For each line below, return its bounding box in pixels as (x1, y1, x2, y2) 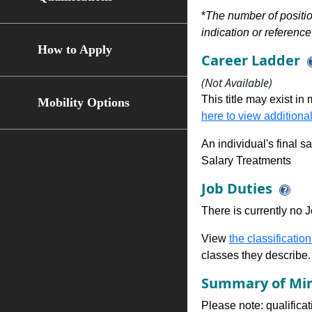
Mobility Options (37, 95, 130, 109)
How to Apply (37, 42, 112, 56)
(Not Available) (201, 75, 272, 91)
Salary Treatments (201, 155, 291, 166)
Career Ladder (201, 51, 300, 70)
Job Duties (201, 179, 272, 198)
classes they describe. (201, 249, 311, 261)
